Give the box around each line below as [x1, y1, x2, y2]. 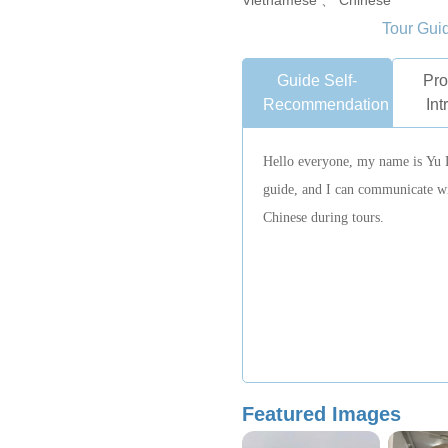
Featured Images [241, 403, 401, 425]
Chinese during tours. [262, 210, 384, 225]
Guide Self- [277, 72, 358, 89]
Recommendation [262, 96, 389, 113]
